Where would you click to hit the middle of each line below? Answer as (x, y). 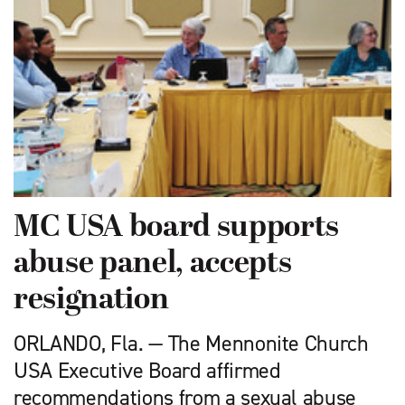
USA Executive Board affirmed (147, 370)
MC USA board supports (176, 228)
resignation (91, 300)
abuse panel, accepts (153, 264)
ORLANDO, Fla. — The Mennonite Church (191, 343)
